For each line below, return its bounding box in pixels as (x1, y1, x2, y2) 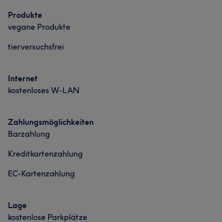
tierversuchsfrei (8, 42, 64, 52)
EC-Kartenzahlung (8, 168, 75, 178)
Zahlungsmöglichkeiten (8, 117, 94, 127)
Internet (8, 73, 38, 83)
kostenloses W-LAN (8, 85, 79, 95)
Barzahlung (8, 129, 50, 139)
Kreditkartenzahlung (8, 149, 83, 159)
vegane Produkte (8, 22, 70, 32)
